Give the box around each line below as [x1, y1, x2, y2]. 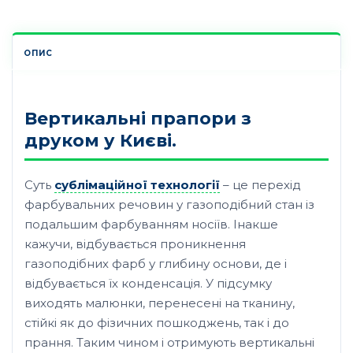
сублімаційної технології [54, 176, 220, 192]
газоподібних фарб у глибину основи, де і [24, 255, 287, 271]
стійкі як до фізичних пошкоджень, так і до [24, 314, 289, 330]
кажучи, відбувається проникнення [24, 236, 246, 251]
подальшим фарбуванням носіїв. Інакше [24, 216, 278, 232]
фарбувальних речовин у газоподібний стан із [24, 196, 314, 212]
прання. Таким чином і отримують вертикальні [24, 334, 314, 350]
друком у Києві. [24, 130, 176, 152]
